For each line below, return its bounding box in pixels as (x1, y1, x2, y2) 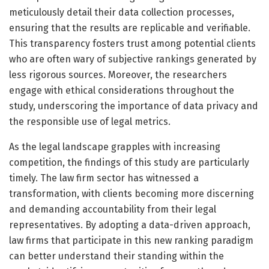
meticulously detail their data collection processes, (9, 6, 234, 18)
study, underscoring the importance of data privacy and (9, 100, 258, 112)
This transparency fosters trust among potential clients (9, 37, 256, 49)
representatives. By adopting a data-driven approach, (9, 219, 250, 231)
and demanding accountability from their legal (9, 203, 216, 215)
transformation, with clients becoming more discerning (9, 187, 254, 199)
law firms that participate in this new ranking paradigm (9, 234, 253, 246)
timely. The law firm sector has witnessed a (9, 172, 199, 184)
